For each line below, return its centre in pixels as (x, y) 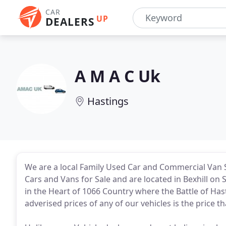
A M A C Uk (118, 76)
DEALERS (70, 22)
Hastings (108, 101)
